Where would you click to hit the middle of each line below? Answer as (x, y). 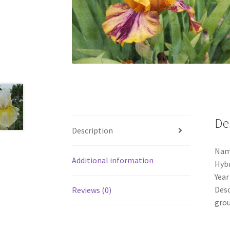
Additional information (113, 160)
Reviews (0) (92, 190)
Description (93, 130)
